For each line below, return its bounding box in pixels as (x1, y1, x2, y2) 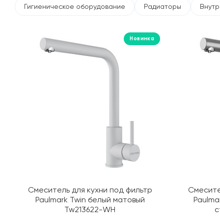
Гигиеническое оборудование (24, 2, 125, 10)
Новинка (130, 35, 154, 42)
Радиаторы (144, 2, 181, 10)
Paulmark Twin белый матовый (35, 195, 145, 204)
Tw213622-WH (64, 205, 115, 214)
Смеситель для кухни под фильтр (27, 185, 152, 194)
